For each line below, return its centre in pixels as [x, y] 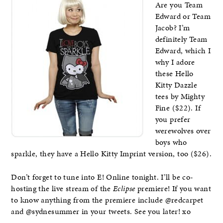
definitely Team [181, 40]
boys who [171, 143]
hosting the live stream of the [62, 188]
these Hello [174, 74]
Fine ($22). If [178, 108]
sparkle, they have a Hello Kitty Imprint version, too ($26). [111, 154]
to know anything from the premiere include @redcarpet [107, 200]
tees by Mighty [180, 97]
